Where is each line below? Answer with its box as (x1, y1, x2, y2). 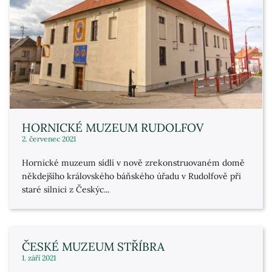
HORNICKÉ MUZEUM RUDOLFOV (22, 120, 203, 135)
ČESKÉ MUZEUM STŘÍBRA (22, 239, 165, 254)
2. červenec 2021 (22, 134, 76, 143)
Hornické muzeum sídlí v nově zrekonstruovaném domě (22, 157, 245, 168)
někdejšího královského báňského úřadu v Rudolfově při (22, 171, 241, 182)
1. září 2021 (22, 253, 56, 262)
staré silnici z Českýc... (22, 184, 109, 195)
